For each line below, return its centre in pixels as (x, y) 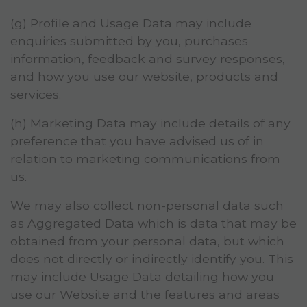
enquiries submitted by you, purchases (129, 41)
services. (36, 95)
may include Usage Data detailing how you (142, 277)
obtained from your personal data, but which (147, 241)
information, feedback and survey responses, (148, 59)
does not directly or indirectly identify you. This (152, 259)
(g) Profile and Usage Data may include (131, 23)
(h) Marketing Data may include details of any (150, 123)
